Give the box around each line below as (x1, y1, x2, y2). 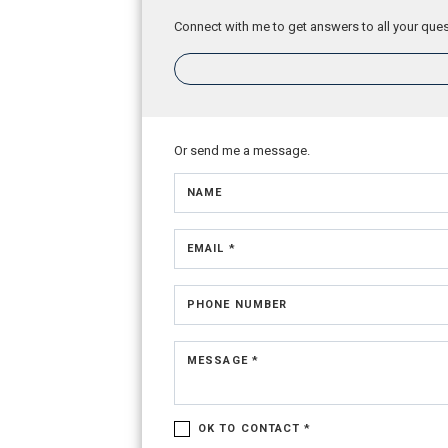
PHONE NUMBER (187, 298, 288, 311)
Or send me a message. (174, 143, 310, 158)
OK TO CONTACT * (198, 422, 312, 435)
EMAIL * (187, 242, 236, 255)
